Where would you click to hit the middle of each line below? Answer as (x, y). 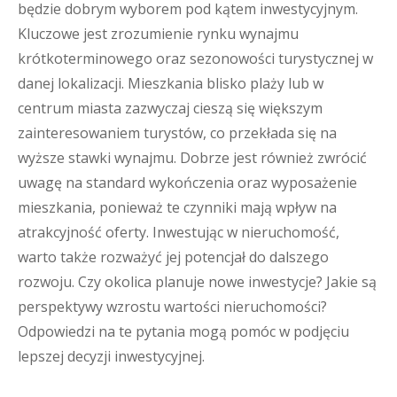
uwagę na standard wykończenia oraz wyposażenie (187, 183)
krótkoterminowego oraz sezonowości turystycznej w (195, 58)
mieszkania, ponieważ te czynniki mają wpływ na (177, 207)
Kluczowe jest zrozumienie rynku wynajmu (158, 34)
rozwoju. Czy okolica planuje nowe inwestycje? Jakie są (197, 282)
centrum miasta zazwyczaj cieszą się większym (170, 108)
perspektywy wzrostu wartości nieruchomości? (172, 307)
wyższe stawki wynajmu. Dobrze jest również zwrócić (192, 158)
